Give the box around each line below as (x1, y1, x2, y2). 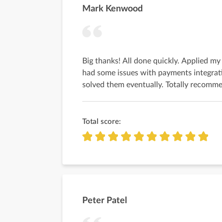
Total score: (82, 118, 121, 125)
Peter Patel (82, 196, 127, 205)
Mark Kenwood (82, 4, 143, 13)
